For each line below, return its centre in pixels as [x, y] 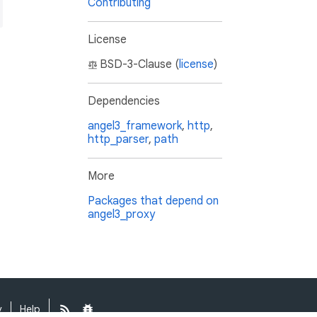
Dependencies [124, 102]
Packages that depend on [153, 201]
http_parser [118, 140]
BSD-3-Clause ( [139, 65]
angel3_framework [135, 126]
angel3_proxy [121, 215]
